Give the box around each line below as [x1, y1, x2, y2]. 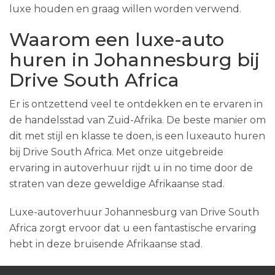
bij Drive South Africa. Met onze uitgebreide [9, 146, 223, 158]
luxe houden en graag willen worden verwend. [9, 3, 241, 15]
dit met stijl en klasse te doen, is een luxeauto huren [9, 130, 265, 142]
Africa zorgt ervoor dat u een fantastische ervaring [9, 222, 257, 234]
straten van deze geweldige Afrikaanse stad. [9, 178, 225, 190]
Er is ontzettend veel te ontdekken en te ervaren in [9, 98, 263, 110]
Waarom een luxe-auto [9, 28, 224, 51]
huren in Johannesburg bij [9, 48, 260, 71]
